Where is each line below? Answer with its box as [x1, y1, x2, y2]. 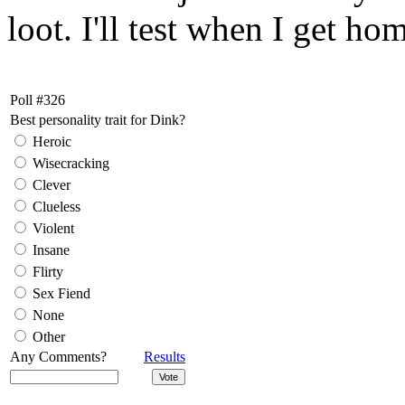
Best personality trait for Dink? [10, 111, 185, 127]
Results [144, 348, 185, 364]
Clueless [29, 198, 80, 214]
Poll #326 [10, 91, 65, 108]
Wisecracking [29, 155, 109, 171]
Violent [29, 220, 74, 236]
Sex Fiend [29, 285, 90, 301]
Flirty [29, 263, 63, 279]
